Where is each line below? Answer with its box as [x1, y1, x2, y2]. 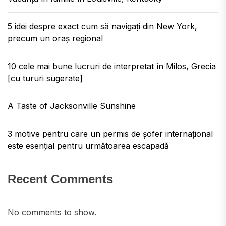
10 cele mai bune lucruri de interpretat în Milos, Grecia [8, 61, 216, 71]
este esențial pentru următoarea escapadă [8, 141, 169, 151]
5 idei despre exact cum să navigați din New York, [8, 21, 197, 31]
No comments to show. [8, 207, 96, 217]
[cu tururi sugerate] [8, 73, 83, 83]
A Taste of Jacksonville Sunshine [8, 101, 136, 111]
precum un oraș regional [8, 33, 103, 43]
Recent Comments [8, 172, 113, 186]
